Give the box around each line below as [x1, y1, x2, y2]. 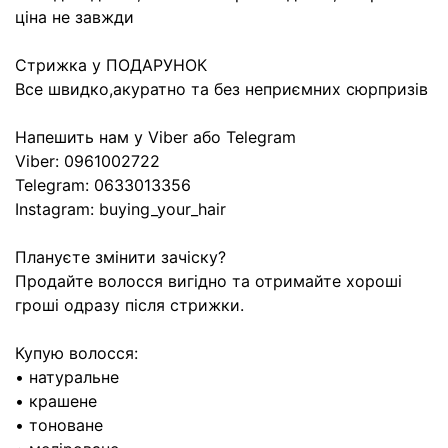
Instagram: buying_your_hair [15, 199, 226, 219]
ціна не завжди [15, 7, 134, 27]
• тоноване [15, 415, 103, 435]
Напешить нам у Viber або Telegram [15, 127, 296, 147]
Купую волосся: [15, 343, 138, 363]
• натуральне [15, 367, 119, 387]
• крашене [15, 391, 97, 411]
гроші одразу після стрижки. [15, 295, 244, 315]
